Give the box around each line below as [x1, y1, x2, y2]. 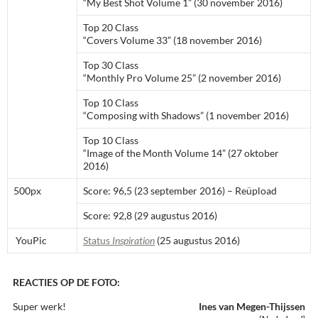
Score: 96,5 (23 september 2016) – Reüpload [83, 185, 277, 197]
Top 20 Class [83, 21, 138, 33]
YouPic [13, 234, 47, 246]
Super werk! [13, 300, 66, 312]
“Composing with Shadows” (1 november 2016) [83, 109, 289, 121]
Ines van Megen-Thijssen [199, 300, 305, 312]
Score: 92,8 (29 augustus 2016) [83, 209, 217, 221]
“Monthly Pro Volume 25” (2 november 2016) [83, 72, 281, 84]
